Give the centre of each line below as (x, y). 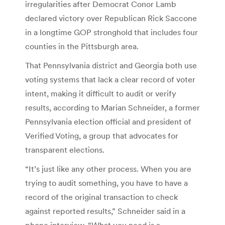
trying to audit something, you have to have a (106, 183)
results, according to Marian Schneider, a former (113, 108)
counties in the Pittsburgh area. (82, 46)
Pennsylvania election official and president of (108, 122)
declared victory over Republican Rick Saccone (111, 18)
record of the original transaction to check (101, 197)
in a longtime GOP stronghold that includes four (111, 32)
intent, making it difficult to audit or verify (101, 94)
